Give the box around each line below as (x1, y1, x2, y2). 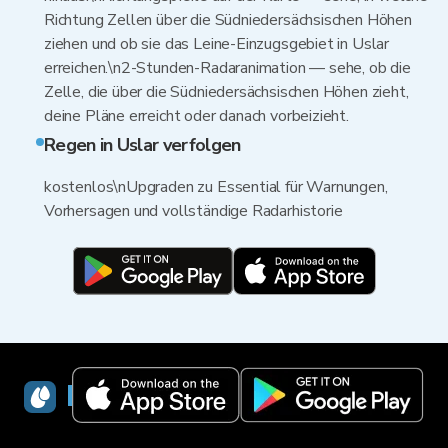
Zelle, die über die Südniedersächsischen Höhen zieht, (44, 81, 409, 103)
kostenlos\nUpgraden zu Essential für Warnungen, (44, 176, 388, 198)
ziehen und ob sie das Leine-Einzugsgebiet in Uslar (44, 33, 390, 55)
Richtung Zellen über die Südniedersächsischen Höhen (44, 9, 412, 31)
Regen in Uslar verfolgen (44, 133, 241, 157)
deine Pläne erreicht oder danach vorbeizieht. (44, 105, 349, 127)
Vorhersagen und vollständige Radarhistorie (44, 200, 343, 222)
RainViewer (66, 377, 221, 416)
